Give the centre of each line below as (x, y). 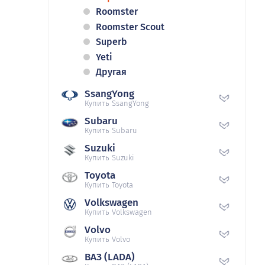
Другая (111, 72)
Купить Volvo (107, 240)
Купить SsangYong (117, 104)
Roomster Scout (130, 27)
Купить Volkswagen (118, 212)
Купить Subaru (111, 131)
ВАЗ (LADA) (110, 257)
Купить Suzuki (109, 158)
